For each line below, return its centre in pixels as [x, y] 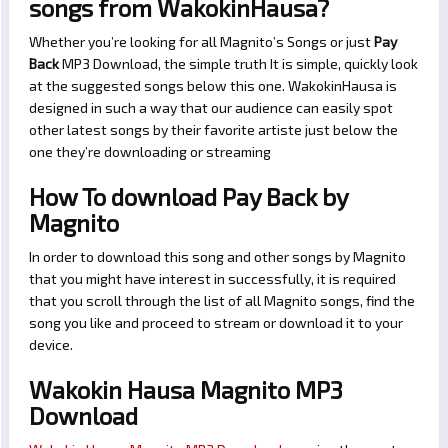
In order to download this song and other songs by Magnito [217, 257]
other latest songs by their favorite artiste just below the [213, 130]
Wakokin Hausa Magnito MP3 [186, 390]
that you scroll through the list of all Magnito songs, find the [222, 301]
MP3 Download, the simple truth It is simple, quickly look [238, 64]
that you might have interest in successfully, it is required [212, 279]
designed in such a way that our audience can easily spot [211, 108]
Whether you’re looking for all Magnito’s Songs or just [201, 42]
